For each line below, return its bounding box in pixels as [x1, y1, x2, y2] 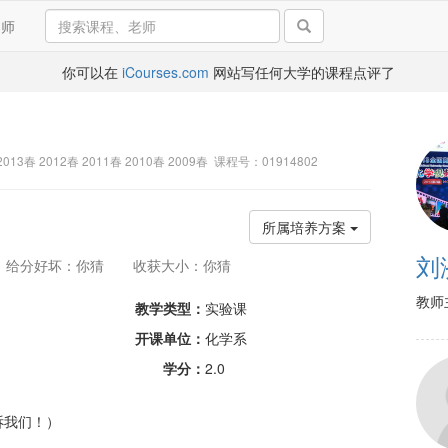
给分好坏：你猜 [5, 255, 104, 275]
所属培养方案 [262, 217, 351, 237]
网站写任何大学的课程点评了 [208, 62, 395, 82]
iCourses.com [121, 62, 209, 82]
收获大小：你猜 [132, 255, 231, 275]
